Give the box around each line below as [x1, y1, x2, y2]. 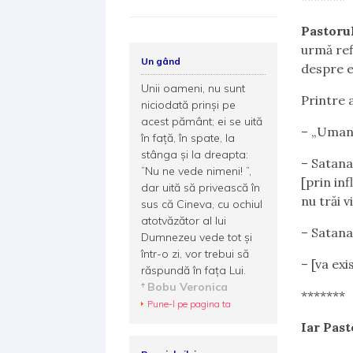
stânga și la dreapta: [141, 147, 249, 162]
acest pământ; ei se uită [141, 114, 263, 128]
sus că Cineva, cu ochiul [141, 197, 263, 211]
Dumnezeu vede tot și [141, 230, 253, 244]
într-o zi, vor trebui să [141, 247, 250, 261]
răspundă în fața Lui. [141, 263, 247, 277]
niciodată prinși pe [141, 98, 236, 112]
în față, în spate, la [141, 131, 236, 145]
